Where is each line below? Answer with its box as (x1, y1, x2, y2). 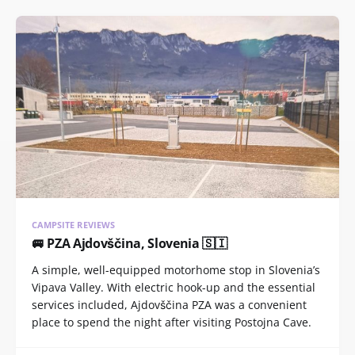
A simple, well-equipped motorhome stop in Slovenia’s (32, 261, 320, 277)
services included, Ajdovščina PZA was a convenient (32, 296, 307, 312)
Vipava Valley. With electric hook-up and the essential (32, 279, 315, 295)
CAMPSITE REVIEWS (32, 218, 115, 231)
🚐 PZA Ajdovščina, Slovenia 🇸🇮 (32, 234, 227, 252)
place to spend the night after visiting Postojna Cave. (32, 314, 311, 330)
